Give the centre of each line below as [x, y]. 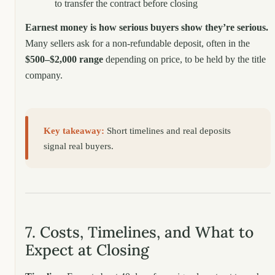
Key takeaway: [74, 130]
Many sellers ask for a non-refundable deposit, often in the [137, 43]
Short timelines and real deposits [168, 130]
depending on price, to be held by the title [184, 59]
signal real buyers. [79, 145]
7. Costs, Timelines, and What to [139, 232]
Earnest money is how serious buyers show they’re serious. [147, 27]
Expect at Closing [87, 250]
